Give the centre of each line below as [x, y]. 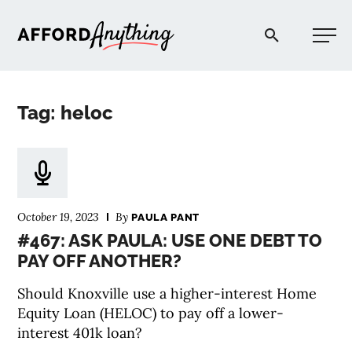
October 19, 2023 [59, 217]
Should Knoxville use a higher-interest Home [167, 293]
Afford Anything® [234, 26]
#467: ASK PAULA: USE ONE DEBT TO [170, 240]
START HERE [254, 135]
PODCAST [253, 236]
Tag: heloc [66, 113]
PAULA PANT [165, 217]
